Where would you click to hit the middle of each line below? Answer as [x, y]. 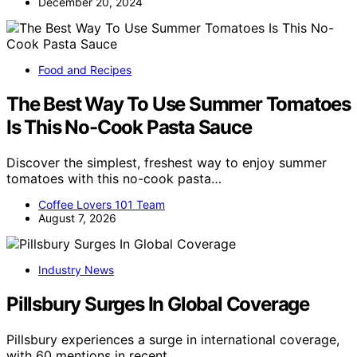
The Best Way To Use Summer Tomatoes [178, 104]
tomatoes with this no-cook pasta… [114, 178]
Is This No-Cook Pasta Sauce [129, 127]
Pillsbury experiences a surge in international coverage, [173, 339]
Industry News [76, 270]
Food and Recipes [85, 70]
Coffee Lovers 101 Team [102, 204]
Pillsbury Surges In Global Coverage [158, 304]
